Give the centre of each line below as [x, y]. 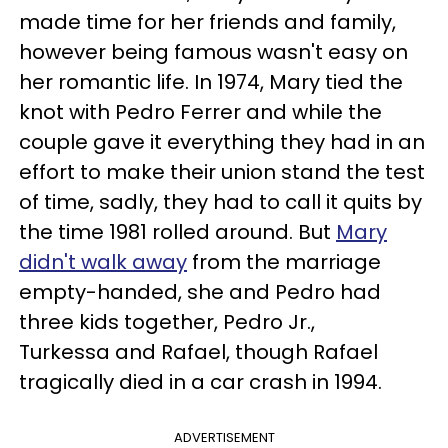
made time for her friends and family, [207, 22]
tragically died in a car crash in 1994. [203, 382]
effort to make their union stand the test [222, 172]
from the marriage [284, 262]
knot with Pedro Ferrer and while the [200, 112]
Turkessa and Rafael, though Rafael [198, 352]
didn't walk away [103, 262]
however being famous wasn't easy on [213, 52]
